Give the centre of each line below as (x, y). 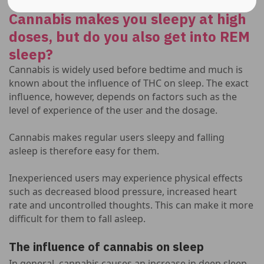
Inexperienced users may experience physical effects (126, 178)
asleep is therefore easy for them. (84, 151)
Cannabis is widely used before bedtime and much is (126, 70)
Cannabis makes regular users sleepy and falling (117, 137)
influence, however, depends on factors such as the (123, 97)
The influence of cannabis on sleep (106, 247)
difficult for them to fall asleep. (77, 219)
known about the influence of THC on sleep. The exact (129, 83)
